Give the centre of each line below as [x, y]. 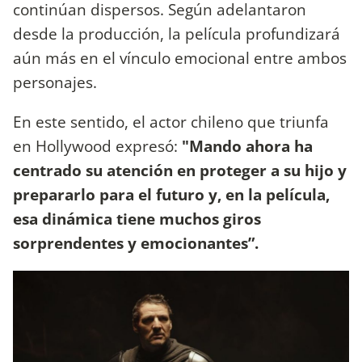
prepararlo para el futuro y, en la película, [171, 195]
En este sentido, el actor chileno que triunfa [171, 122]
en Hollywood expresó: [95, 146]
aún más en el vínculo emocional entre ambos [180, 57]
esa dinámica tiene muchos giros [137, 219]
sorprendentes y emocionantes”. [138, 243]
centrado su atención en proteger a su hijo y [180, 170]
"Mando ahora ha [245, 146]
